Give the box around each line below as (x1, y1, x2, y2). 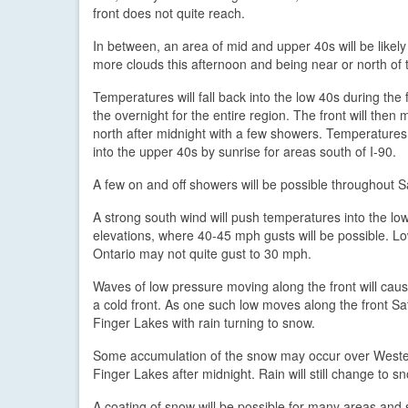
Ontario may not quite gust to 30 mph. (93, 243, 311, 262)
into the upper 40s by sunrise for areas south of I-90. (93, 141, 396, 160)
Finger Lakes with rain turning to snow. (93, 312, 315, 331)
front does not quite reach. (93, 3, 245, 22)
